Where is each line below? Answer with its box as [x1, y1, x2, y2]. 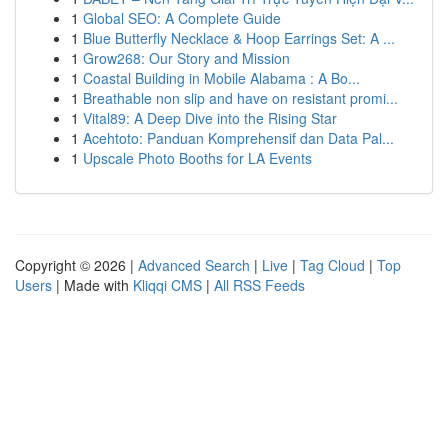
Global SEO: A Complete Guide [83, 8, 281, 28]
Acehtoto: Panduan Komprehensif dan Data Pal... [83, 128, 394, 148]
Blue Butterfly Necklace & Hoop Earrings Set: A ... [83, 28, 395, 48]
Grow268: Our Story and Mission [83, 48, 290, 68]
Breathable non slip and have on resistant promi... [83, 88, 398, 108]
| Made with [52, 275, 133, 295]
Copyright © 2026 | [15, 255, 138, 275]
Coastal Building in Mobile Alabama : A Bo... [83, 68, 360, 88]
